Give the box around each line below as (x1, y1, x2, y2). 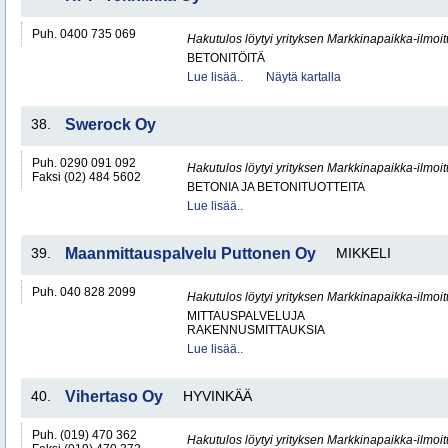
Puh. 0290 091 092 (32, 156, 136, 170)
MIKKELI (336, 245, 391, 261)
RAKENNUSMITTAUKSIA (187, 323, 325, 337)
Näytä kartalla (266, 70, 341, 84)
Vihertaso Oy (65, 388, 163, 405)
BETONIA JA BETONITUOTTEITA (187, 180, 365, 194)
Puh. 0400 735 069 (32, 27, 136, 41)
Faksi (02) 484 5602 (32, 170, 141, 184)
